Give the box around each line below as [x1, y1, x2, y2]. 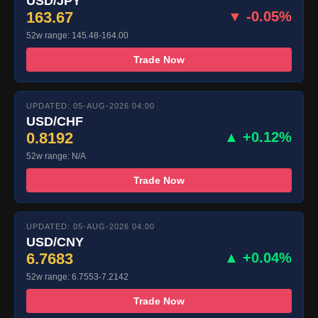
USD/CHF [26, 114, 83, 129]
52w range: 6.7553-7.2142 [26, 272, 128, 283]
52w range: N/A [26, 151, 86, 162]
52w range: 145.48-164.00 [26, 31, 128, 41]
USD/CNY [26, 235, 84, 250]
